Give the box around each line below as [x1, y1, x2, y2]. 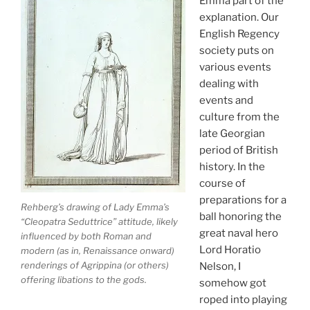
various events [199, 61, 271, 74]
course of [199, 177, 246, 190]
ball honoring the [199, 210, 282, 224]
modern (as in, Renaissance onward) [21, 244, 174, 256]
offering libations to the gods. [21, 273, 147, 285]
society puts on [199, 44, 274, 57]
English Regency [199, 28, 280, 41]
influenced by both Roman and [21, 230, 152, 241]
